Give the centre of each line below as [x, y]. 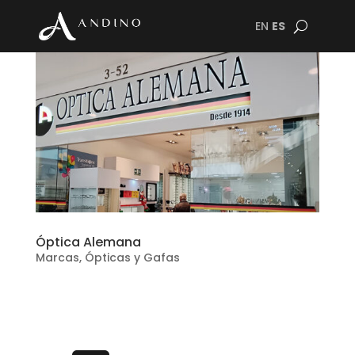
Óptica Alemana [88, 242]
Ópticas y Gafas [132, 257]
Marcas [57, 257]
